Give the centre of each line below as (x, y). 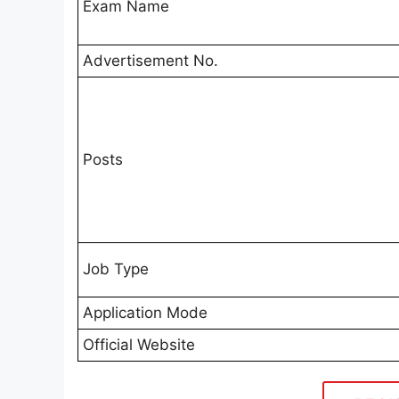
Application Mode (145, 313)
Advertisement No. (151, 61)
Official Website (139, 345)
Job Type (116, 269)
